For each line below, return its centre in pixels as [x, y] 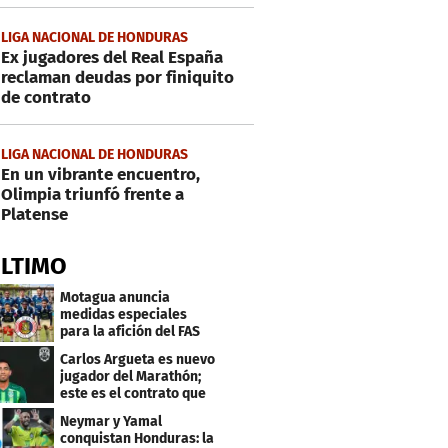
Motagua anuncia [115, 297]
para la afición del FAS [130, 331]
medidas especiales [124, 314]
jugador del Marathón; [131, 376]
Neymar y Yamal [111, 421]
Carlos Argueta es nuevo [138, 359]
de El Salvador [105, 348]
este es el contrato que [133, 393]
